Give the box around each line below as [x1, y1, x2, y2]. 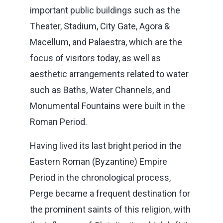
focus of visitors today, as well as [30, 52, 161, 63]
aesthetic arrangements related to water [30, 68, 189, 79]
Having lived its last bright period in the [30, 140, 182, 151]
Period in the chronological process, [30, 172, 171, 183]
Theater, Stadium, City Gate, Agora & [30, 20, 170, 31]
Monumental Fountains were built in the [30, 100, 185, 111]
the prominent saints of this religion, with [30, 204, 191, 215]
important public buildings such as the [30, 4, 180, 15]
